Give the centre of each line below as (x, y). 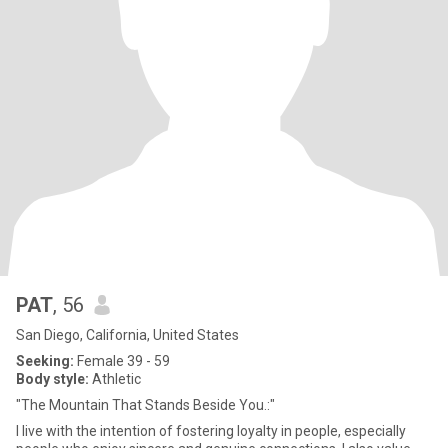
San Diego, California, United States (127, 335)
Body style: (52, 379)
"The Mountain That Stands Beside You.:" (145, 405)
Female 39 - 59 (122, 361)
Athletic (115, 379)
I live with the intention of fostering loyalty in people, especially (211, 431)
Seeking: (45, 361)
